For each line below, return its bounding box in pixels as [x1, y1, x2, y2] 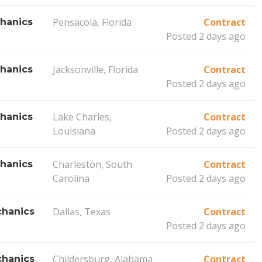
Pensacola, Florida [52, 15, 132, 29]
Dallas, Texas [52, 205, 111, 218]
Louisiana [52, 124, 95, 137]
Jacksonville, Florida [52, 63, 138, 76]
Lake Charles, [52, 110, 112, 123]
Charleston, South [52, 157, 132, 171]
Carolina [52, 171, 89, 185]
